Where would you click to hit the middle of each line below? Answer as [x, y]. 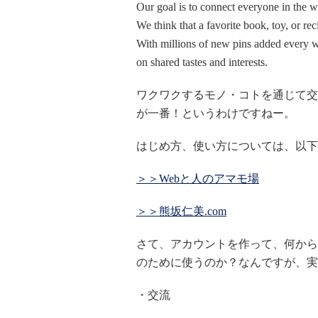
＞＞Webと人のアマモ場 [198, 179]
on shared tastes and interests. [202, 62]
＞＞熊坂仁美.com [181, 211]
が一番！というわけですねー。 [216, 113]
